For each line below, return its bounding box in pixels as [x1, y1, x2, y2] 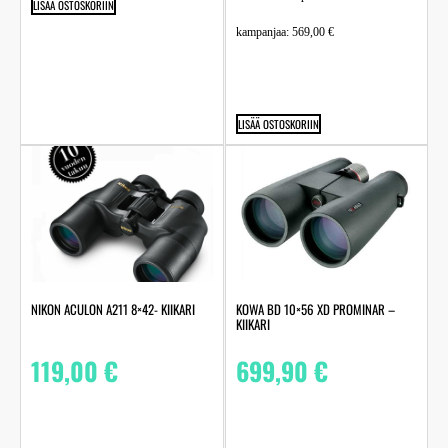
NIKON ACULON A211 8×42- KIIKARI [31, 299, 195, 320]
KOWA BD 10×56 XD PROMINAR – [235, 299, 395, 320]
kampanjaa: [235, 25, 292, 40]
